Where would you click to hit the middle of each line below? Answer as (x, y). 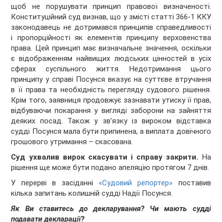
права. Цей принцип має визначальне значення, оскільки (111, 48)
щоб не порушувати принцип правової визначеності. (111, 7)
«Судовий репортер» (136, 183)
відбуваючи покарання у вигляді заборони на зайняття (111, 111)
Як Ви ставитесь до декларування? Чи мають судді (111, 209)
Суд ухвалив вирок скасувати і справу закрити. (105, 157)
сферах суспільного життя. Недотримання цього (111, 69)
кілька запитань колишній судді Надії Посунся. (92, 194)
